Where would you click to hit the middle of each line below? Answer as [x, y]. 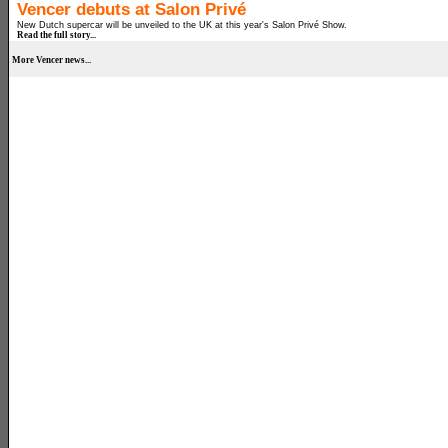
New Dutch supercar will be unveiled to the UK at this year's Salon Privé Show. [182, 25]
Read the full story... [56, 35]
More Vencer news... [51, 60]
